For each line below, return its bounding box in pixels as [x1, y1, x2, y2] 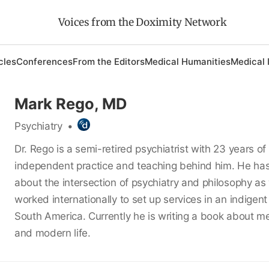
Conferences [16, 56, 73, 67]
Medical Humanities [144, 56, 231, 67]
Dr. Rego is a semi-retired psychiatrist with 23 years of [14, 142, 266, 155]
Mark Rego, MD [14, 94, 127, 113]
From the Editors [72, 56, 145, 67]
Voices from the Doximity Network [58, 16, 226, 29]
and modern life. [14, 226, 91, 239]
